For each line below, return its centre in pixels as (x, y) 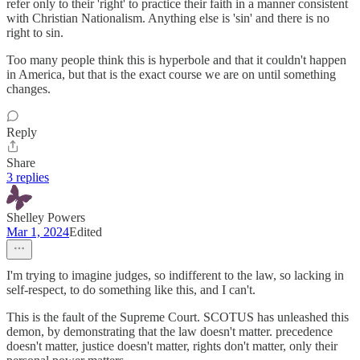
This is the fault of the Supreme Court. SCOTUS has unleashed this (178, 317)
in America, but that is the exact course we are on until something (171, 75)
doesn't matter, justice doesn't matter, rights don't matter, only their (172, 346)
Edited (86, 232)
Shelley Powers (46, 218)
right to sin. (35, 33)
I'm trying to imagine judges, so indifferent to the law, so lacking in (175, 276)
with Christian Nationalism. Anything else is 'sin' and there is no (168, 18)
